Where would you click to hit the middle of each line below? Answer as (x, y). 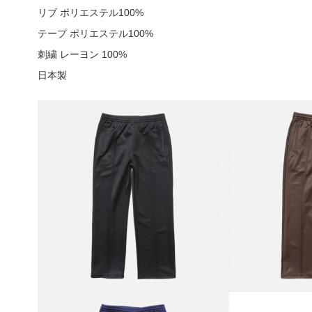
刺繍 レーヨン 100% (82, 55)
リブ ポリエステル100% (90, 13)
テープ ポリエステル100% (95, 34)
